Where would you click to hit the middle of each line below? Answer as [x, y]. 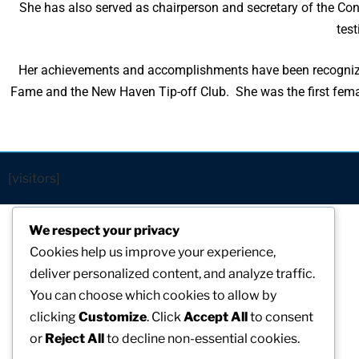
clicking [54, 317]
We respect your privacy [104, 231]
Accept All [216, 317]
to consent [280, 317]
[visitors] [34, 178]
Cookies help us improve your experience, [153, 252]
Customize [113, 317]
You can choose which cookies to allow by [153, 296]
